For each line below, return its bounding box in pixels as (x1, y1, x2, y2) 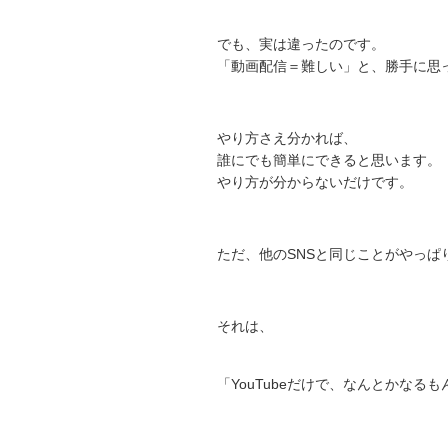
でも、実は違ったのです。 (217, 36, 385, 52)
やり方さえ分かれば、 (217, 130, 357, 146)
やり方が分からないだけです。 (217, 174, 413, 190)
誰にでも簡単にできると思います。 (217, 152, 441, 168)
